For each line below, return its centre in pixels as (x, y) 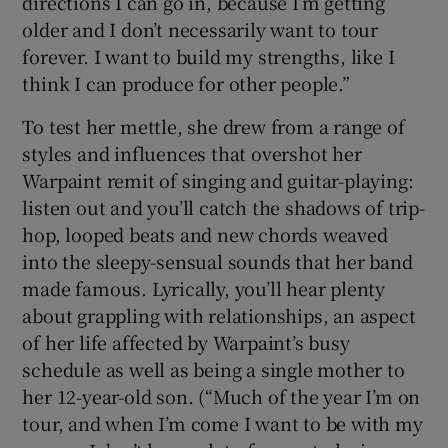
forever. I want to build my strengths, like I (208, 55)
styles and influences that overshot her (192, 152)
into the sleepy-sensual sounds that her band (217, 260)
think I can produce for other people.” (186, 82)
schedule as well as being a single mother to (213, 368)
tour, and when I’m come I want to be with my (222, 422)
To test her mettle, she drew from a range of (213, 125)
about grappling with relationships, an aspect (219, 314)
